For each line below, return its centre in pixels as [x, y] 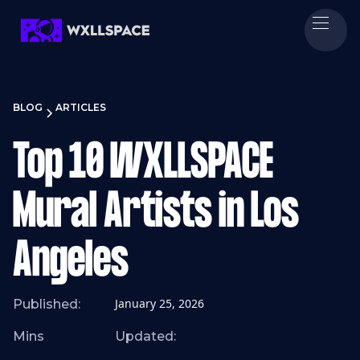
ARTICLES [81, 107]
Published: [47, 304]
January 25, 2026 [160, 303]
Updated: [145, 336]
